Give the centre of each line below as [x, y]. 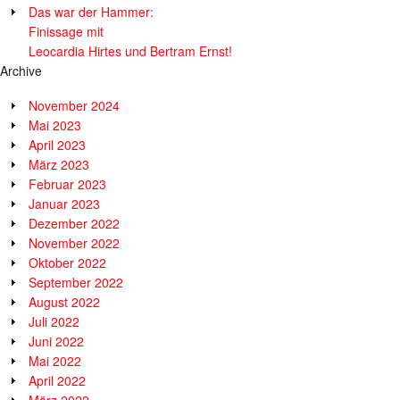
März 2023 [59, 164]
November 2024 [74, 105]
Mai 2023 [55, 125]
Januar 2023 [64, 203]
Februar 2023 [67, 183]
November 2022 [74, 242]
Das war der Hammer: [91, 11]
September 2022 [76, 282]
